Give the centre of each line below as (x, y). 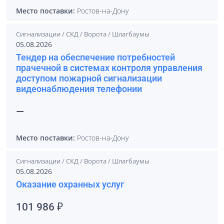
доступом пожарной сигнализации (89, 78)
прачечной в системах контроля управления (109, 68)
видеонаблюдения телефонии (79, 89)
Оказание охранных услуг (70, 184)
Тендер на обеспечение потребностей (95, 57)
